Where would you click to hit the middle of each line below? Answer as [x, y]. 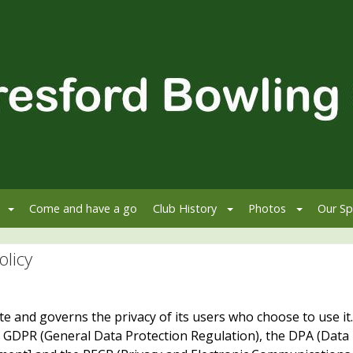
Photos [267, 208]
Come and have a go [83, 208]
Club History [185, 208]
